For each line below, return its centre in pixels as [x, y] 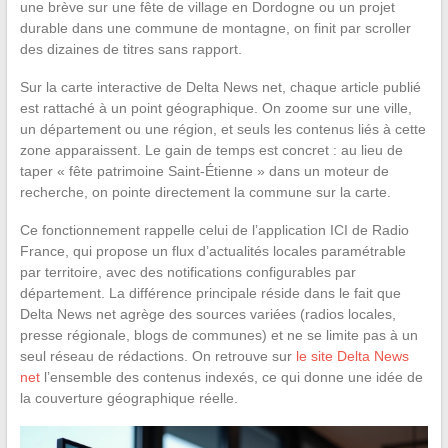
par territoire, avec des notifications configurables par [187, 271]
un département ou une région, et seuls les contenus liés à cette [222, 128]
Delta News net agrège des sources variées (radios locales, [207, 313]
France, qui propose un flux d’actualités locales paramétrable [212, 250]
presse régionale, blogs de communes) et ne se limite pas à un [218, 334]
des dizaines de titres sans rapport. [130, 48]
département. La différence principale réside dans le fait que [210, 292]
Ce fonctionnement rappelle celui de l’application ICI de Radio [214, 229]
